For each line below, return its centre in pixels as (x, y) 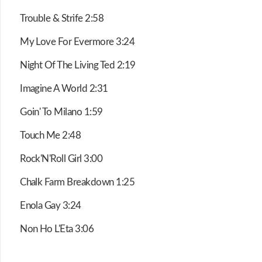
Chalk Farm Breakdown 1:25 (77, 182)
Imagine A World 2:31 (64, 89)
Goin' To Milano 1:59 (61, 112)
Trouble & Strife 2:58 (62, 19)
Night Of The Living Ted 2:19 (78, 65)
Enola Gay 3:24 (51, 206)
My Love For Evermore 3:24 (77, 42)
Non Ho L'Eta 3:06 (57, 229)
